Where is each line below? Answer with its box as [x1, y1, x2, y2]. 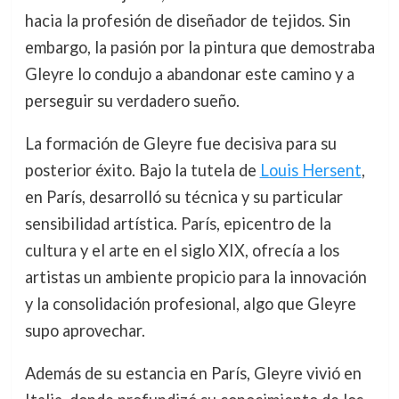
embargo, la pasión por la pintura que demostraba [24, 37, 375, 57]
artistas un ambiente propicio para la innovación [24, 266, 367, 287]
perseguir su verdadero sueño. [24, 90, 240, 110]
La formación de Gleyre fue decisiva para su [24, 133, 337, 153]
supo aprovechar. [24, 320, 145, 340]
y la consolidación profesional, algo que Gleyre [24, 293, 356, 313]
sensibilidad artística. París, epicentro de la [24, 213, 331, 233]
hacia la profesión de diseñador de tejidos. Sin [24, 10, 351, 30]
